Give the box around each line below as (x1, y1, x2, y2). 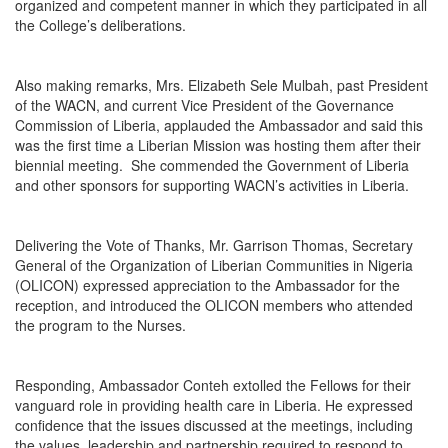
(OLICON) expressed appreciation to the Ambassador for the (15, 274, 400, 295)
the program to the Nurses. (15, 314, 186, 335)
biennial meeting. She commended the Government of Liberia (15, 154, 409, 175)
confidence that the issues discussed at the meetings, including (15, 414, 413, 435)
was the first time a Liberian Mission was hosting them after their (15, 134, 421, 155)
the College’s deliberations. (15, 14, 186, 35)
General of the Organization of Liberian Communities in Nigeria (15, 254, 413, 275)
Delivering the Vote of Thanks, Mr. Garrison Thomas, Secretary (15, 234, 413, 255)
